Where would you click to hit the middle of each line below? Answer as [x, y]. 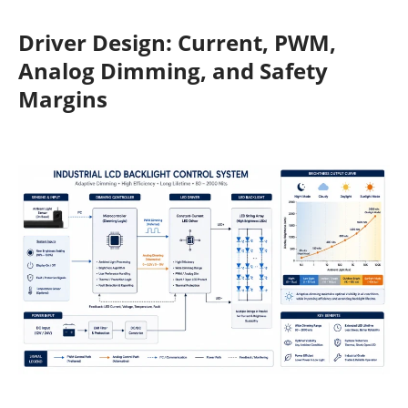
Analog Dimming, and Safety [173, 71]
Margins [63, 99]
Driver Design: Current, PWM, [177, 43]
